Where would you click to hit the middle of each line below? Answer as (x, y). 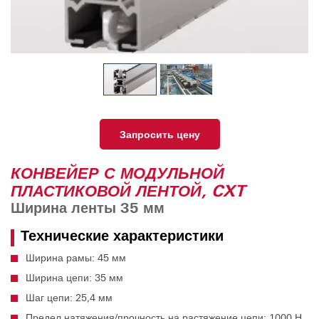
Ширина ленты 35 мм (88, 208)
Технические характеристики (122, 235)
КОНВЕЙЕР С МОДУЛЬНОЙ (117, 173)
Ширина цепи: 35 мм (74, 277)
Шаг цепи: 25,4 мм (69, 297)
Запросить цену (159, 134)
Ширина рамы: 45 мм (76, 257)
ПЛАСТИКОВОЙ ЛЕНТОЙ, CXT (128, 190)
